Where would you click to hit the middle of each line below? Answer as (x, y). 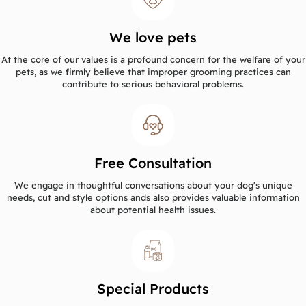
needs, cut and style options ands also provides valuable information (153, 197)
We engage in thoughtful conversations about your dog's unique (153, 185)
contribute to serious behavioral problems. (153, 84)
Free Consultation (153, 163)
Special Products (153, 288)
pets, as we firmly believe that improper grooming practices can (153, 71)
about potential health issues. (153, 209)
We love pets (153, 37)
